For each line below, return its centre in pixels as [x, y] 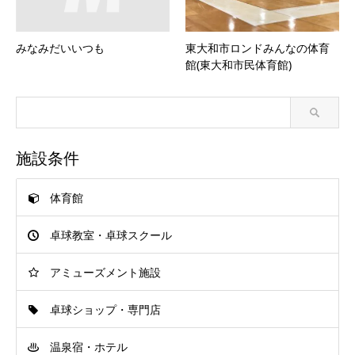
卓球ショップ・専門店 [105, 310]
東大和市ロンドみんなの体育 [258, 48]
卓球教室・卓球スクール [111, 235]
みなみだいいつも [60, 48]
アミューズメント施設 [105, 273]
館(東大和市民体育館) [239, 65]
